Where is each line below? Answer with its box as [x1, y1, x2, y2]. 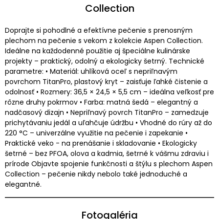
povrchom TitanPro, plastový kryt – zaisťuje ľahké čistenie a [5, 76, 208, 87]
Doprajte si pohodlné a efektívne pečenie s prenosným [5, 25, 193, 35]
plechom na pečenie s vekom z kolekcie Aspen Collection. [5, 35, 203, 45]
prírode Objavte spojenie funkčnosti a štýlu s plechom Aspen [5, 158, 213, 169]
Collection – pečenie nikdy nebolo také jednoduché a [5, 169, 187, 179]
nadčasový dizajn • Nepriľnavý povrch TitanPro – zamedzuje [5, 107, 209, 117]
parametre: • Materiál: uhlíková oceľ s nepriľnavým [5, 66, 177, 76]
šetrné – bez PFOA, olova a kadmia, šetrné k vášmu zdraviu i [5, 148, 209, 158]
